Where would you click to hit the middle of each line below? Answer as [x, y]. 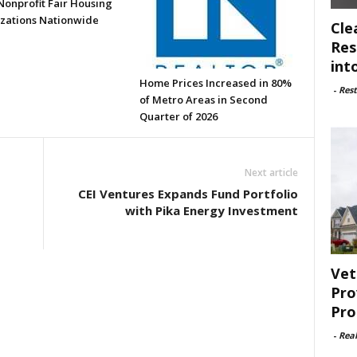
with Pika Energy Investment [211, 210]
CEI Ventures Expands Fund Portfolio [188, 194]
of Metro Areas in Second [203, 100]
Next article [271, 173]
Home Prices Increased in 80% [215, 83]
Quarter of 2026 [178, 116]
